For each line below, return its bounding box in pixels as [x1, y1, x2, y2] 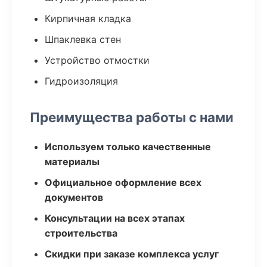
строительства [45, 227, 117, 239]
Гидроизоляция [45, 75, 118, 87]
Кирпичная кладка [45, 13, 131, 24]
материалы [45, 156, 100, 167]
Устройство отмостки [45, 54, 150, 66]
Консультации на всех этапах [45, 212, 185, 224]
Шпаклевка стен [45, 33, 121, 45]
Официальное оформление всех [45, 176, 201, 188]
